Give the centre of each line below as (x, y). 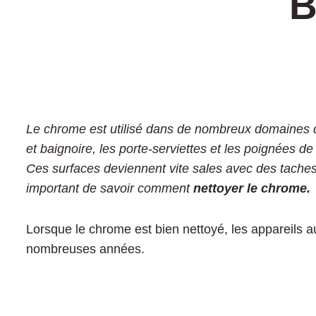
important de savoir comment (110, 188)
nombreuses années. (85, 249)
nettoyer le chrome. (252, 188)
